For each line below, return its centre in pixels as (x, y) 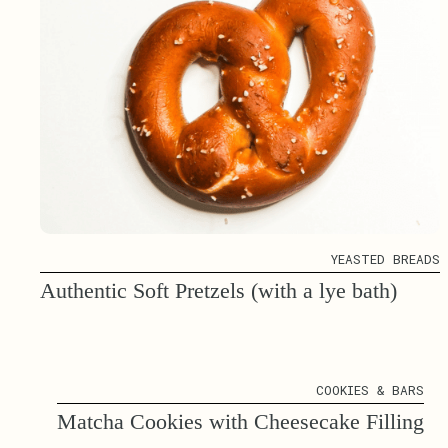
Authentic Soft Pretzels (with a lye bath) (218, 291)
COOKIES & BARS (369, 390)
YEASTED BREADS (385, 259)
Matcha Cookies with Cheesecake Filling (240, 422)
